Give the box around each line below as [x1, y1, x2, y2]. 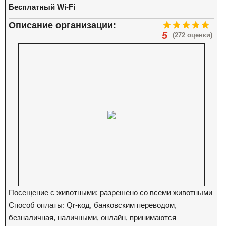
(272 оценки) [173, 32, 213, 39]
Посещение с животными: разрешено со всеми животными [9, 188, 212, 197]
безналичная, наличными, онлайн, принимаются [9, 213, 176, 222]
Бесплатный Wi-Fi [9, 3, 75, 11]
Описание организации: [9, 20, 116, 30]
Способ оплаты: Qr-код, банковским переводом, [9, 201, 177, 209]
